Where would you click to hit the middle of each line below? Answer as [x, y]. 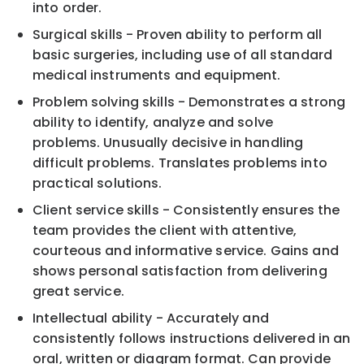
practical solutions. [97, 183]
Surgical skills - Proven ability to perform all [178, 34]
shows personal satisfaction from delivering [180, 271]
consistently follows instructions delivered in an [192, 338]
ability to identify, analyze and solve [153, 122]
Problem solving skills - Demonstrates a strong [189, 102]
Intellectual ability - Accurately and [151, 318]
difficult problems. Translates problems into [180, 162]
